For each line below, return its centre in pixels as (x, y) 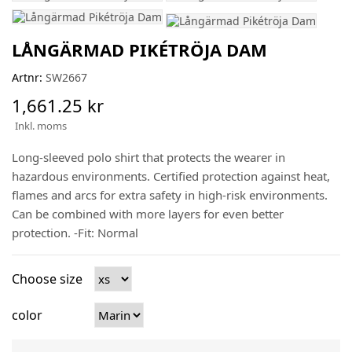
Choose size (47, 279)
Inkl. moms (41, 126)
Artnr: (27, 78)
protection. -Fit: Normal (75, 233)
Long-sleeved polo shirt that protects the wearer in (148, 158)
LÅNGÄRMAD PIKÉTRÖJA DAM (139, 50)
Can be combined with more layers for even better (148, 214)
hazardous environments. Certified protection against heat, (171, 176)
